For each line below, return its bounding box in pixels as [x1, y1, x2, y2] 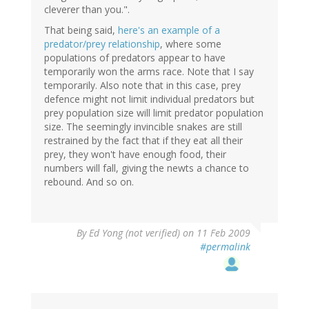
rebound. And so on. [44, 175, 134, 189]
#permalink [200, 240, 250, 254]
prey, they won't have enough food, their [44, 148, 226, 161]
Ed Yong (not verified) [89, 226, 180, 240]
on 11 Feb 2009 [180, 226, 250, 240]
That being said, [44, 23, 118, 37]
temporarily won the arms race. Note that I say [44, 65, 254, 79]
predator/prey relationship [44, 37, 160, 51]
